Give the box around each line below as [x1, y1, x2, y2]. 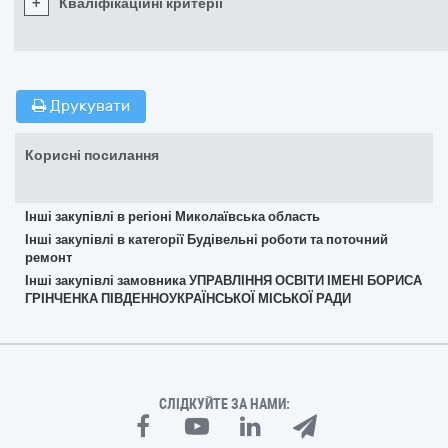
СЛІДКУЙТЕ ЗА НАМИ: [158, 396, 290, 412]
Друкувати [46, 97, 130, 115]
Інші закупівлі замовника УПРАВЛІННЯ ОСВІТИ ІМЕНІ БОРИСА [25, 273, 422, 288]
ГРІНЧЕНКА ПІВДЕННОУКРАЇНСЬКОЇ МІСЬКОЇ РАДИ [25, 291, 351, 306]
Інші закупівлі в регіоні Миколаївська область [25, 209, 320, 224]
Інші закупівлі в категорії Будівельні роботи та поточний [25, 232, 388, 247]
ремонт [25, 250, 72, 265]
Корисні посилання [25, 147, 159, 164]
